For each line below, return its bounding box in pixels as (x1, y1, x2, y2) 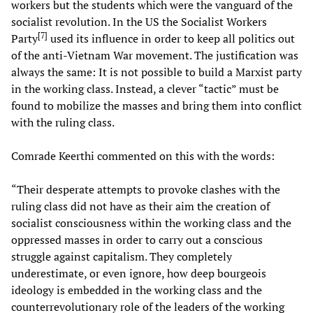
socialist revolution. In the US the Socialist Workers (11, 14, 267, 30)
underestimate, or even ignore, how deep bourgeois (11, 265, 266, 282)
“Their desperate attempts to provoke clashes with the (11, 182, 280, 198)
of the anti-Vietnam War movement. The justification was (11, 48, 298, 64)
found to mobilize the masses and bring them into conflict (11, 98, 302, 114)
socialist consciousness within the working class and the (11, 215, 291, 231)
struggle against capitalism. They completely (11, 249, 232, 265)
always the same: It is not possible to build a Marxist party (11, 64, 302, 80)
